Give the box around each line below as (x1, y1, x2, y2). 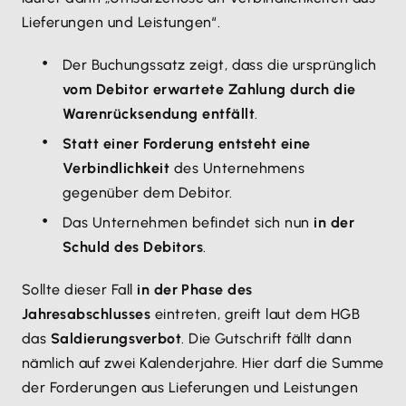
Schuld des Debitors (63, 238, 204, 256)
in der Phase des (137, 281, 253, 298)
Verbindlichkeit (63, 159, 170, 177)
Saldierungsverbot (50, 330, 182, 347)
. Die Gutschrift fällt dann (181, 330, 353, 347)
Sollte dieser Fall (22, 281, 138, 298)
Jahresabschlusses (22, 305, 151, 323)
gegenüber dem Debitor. (63, 184, 233, 201)
